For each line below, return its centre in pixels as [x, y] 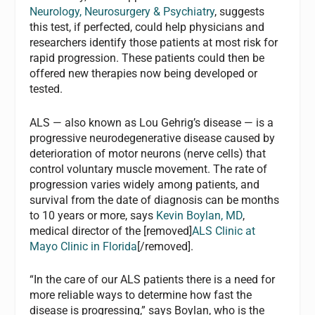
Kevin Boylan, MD [200, 215]
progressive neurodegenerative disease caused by [153, 138]
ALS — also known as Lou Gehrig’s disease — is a [152, 122]
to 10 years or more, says [93, 215]
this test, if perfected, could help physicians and [147, 27]
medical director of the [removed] [111, 231]
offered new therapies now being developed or [144, 74]
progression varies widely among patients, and [145, 184]
